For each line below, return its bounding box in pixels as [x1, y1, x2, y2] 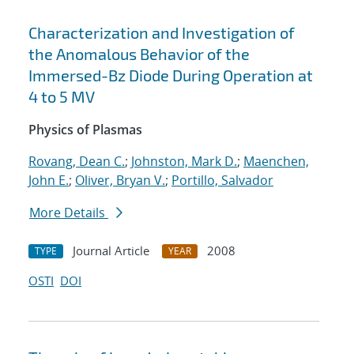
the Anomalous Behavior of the [28, 44, 250, 64]
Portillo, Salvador [171, 171, 273, 190]
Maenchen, [243, 153, 309, 171]
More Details [29, 204, 108, 222]
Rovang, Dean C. [28, 153, 125, 171]
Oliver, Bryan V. [75, 171, 165, 190]
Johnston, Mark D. [131, 153, 237, 171]
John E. [28, 171, 69, 190]
